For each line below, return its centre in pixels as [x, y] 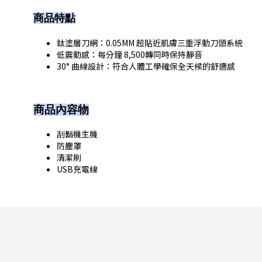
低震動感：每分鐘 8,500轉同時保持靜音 [130, 54]
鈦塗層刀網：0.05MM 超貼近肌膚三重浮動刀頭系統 [150, 43]
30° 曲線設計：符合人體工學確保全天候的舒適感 [146, 66]
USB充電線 [77, 169]
